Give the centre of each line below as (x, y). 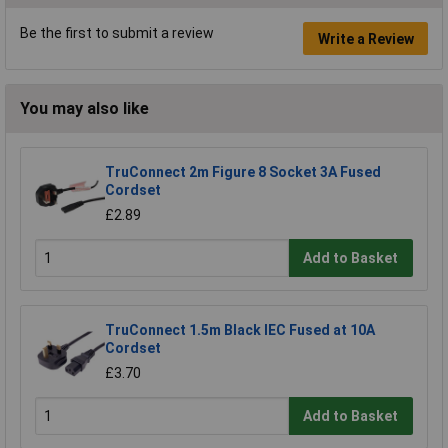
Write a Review (365, 38)
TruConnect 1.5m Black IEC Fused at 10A (240, 330)
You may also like (84, 109)
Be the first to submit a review (117, 33)
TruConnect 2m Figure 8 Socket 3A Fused (243, 172)
